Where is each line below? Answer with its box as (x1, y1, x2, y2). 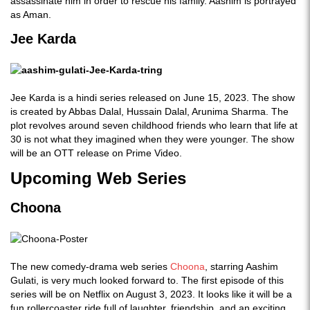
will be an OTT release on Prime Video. (10, 147, 182, 158)
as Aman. (10, 9, 51, 20)
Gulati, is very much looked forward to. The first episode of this (10, 275, 284, 286)
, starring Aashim (205, 261, 278, 272)
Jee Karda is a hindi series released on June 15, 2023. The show (10, 92, 295, 103)
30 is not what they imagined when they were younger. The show (10, 134, 294, 145)
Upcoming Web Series (10, 169, 191, 188)
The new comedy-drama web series (10, 261, 170, 272)
